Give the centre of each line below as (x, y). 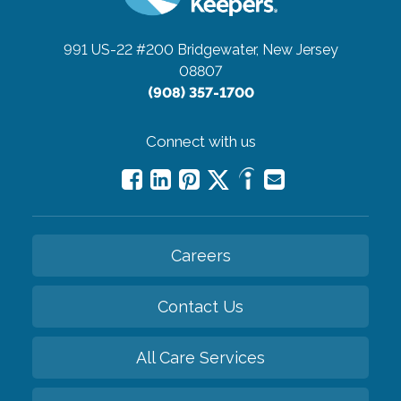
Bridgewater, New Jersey (257, 49)
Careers (200, 255)
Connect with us (200, 141)
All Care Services (200, 357)
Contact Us (200, 306)
